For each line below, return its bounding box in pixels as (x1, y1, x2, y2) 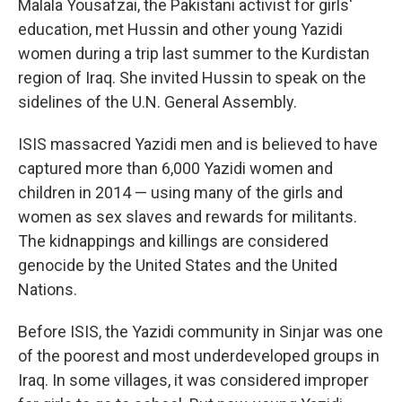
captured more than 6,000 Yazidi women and (18, 158, 333, 178)
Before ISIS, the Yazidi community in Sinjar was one (18, 321, 383, 341)
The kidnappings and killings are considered (18, 231, 328, 250)
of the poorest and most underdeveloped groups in (18, 345, 380, 365)
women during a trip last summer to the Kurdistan (18, 43, 370, 63)
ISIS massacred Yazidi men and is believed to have (18, 134, 378, 153)
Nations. (18, 279, 77, 299)
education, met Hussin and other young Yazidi (18, 19, 343, 39)
